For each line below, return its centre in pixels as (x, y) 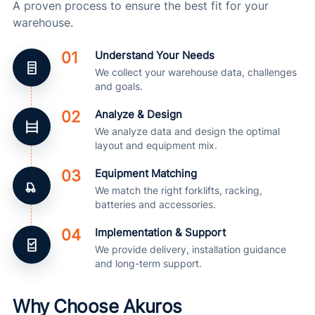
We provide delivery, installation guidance (191, 249)
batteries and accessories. (155, 204)
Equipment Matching (146, 173)
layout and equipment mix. (156, 145)
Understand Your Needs (155, 55)
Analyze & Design (139, 114)
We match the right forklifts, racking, (179, 190)
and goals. (119, 86)
